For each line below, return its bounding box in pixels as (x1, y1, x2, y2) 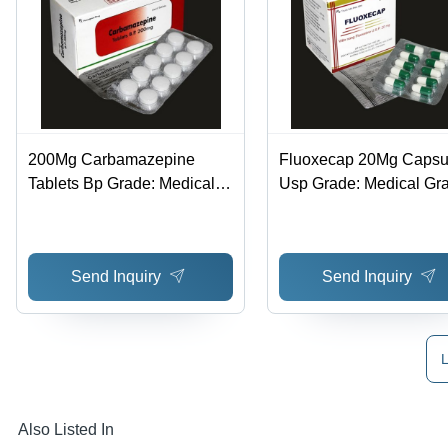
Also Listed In (18, 420, 114, 438)
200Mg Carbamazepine (28, 150, 196, 168)
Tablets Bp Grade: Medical (28, 174, 216, 192)
